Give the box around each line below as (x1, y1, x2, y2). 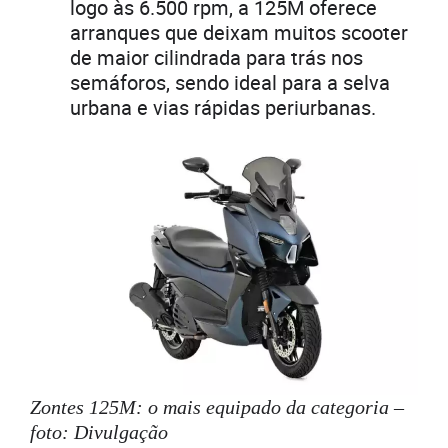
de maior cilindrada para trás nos (70, 44, 363, 72)
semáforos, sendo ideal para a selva (70, 69, 390, 97)
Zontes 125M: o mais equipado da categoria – (30, 395, 404, 418)
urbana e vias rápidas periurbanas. (70, 94, 376, 122)
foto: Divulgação (30, 420, 168, 443)
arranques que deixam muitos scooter (70, 19, 408, 47)
